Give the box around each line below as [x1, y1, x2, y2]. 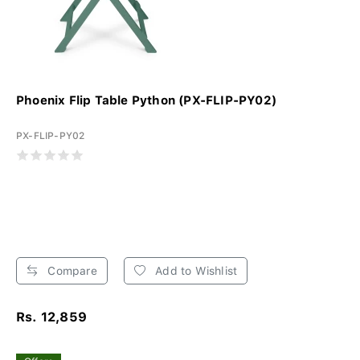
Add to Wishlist [152, 264, 238, 277]
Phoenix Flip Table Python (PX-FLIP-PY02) [16, 92, 276, 108]
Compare [44, 264, 97, 277]
